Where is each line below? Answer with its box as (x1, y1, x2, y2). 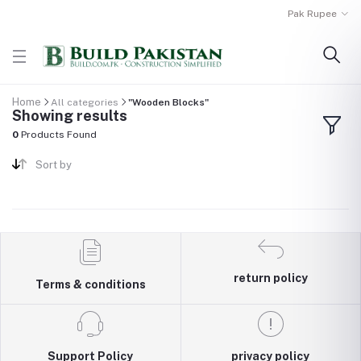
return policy (233, 271, 308, 284)
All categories (51, 96, 118, 108)
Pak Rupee (288, 8, 338, 19)
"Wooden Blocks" (128, 96, 209, 108)
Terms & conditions (35, 278, 146, 291)
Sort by (35, 158, 72, 171)
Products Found (19, 129, 97, 141)
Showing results (12, 107, 127, 125)
